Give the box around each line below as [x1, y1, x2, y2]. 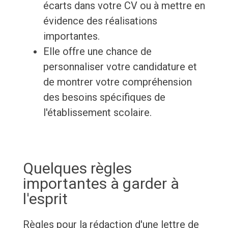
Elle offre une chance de [43, 45, 152, 58]
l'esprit [22, 190, 68, 208]
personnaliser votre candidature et [43, 61, 197, 73]
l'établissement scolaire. [43, 106, 152, 119]
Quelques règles [22, 159, 132, 178]
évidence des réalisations [43, 15, 157, 27]
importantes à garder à [22, 175, 179, 193]
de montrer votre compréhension [43, 76, 192, 89]
